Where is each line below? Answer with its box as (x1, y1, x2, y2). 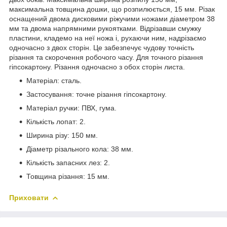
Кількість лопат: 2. (26, 117, 86, 126)
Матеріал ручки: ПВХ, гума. (26, 103, 117, 112)
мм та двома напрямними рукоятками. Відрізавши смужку (9, 24, 201, 32)
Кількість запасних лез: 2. (26, 158, 110, 167)
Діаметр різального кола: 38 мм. (26, 144, 133, 153)
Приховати (9, 193, 49, 202)
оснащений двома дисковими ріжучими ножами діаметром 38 (9, 14, 215, 23)
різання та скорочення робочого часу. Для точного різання (9, 53, 203, 61)
